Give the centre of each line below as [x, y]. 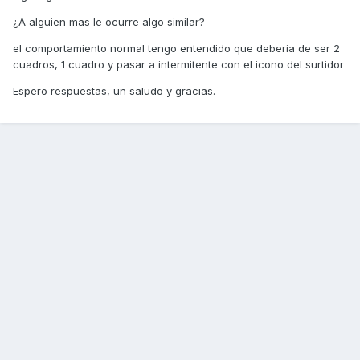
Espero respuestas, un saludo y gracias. [114, 91]
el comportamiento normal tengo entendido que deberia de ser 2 [176, 49]
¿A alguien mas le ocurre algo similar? [109, 22]
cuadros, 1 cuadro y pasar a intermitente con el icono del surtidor [178, 65]
